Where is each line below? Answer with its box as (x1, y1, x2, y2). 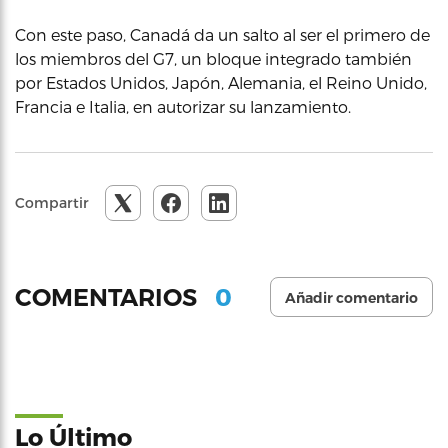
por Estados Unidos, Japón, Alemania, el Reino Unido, (15, 73, 427, 92)
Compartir (15, 194, 89, 211)
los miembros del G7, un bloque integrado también (15, 49, 412, 68)
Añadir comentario (285, 289, 418, 307)
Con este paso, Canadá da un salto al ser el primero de (15, 25, 430, 44)
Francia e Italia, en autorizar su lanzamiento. (15, 97, 351, 116)
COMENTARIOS (15, 282, 203, 312)
